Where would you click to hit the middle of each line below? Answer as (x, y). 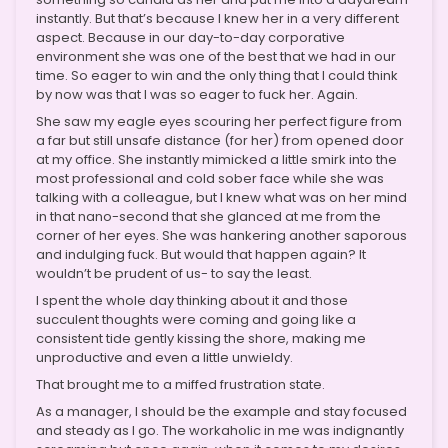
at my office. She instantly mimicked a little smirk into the (216, 159)
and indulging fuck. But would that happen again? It (201, 254)
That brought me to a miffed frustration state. (180, 384)
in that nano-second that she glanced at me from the (208, 216)
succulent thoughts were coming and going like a (196, 319)
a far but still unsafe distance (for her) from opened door (220, 140)
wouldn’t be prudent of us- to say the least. (174, 273)
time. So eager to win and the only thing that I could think (217, 75)
